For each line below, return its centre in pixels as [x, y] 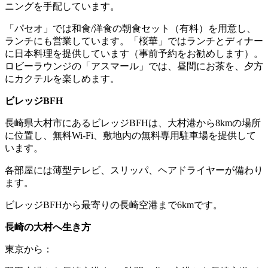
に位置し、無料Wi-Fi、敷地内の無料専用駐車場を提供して [130, 135]
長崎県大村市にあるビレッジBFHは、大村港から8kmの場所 [133, 123]
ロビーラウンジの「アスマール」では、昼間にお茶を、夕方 [134, 66]
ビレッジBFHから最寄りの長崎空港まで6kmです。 [114, 205]
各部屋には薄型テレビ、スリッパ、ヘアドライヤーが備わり [134, 170]
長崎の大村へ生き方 [48, 227]
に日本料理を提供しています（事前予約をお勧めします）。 [134, 53]
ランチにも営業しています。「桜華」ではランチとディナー [134, 41]
